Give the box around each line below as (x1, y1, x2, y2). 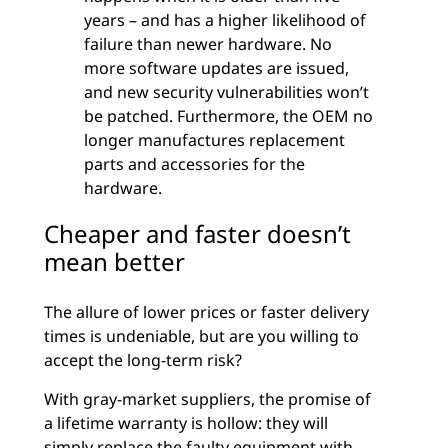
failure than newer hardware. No (84, 33, 332, 55)
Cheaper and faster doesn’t (44, 217, 351, 250)
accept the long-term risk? (44, 349, 242, 371)
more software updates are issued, (84, 57, 349, 79)
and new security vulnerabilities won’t (84, 81, 369, 103)
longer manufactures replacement (84, 129, 345, 151)
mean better (44, 245, 185, 278)
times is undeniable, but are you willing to (44, 325, 359, 347)
